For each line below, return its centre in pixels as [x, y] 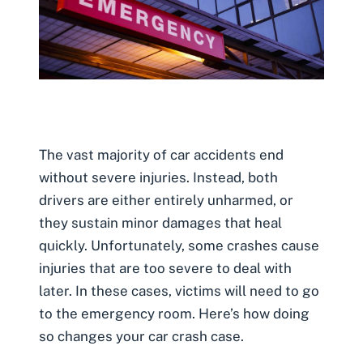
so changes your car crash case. [141, 336]
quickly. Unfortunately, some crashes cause [179, 245]
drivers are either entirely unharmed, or [166, 200]
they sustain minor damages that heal [160, 222]
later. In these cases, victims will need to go [179, 290]
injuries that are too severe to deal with [165, 268]
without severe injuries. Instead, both [158, 177]
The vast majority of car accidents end [161, 154]
